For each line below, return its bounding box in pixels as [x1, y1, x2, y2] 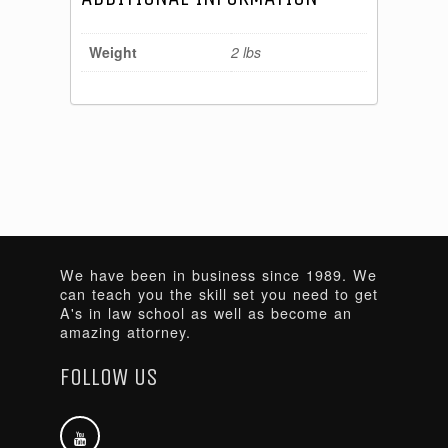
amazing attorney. [60, 322, 191, 343]
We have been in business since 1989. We [60, 265, 377, 286]
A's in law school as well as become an [60, 303, 352, 324]
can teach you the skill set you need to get [60, 284, 378, 305]
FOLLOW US [60, 362, 158, 391]
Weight [89, 41, 137, 62]
